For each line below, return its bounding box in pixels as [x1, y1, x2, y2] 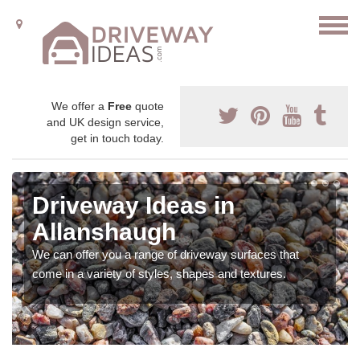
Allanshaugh [32, 219, 176, 245]
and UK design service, [47, 116, 164, 129]
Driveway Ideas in [32, 192, 235, 219]
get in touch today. [71, 132, 164, 145]
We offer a [51, 100, 108, 112]
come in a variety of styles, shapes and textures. [32, 267, 286, 280]
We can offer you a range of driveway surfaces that [32, 247, 299, 261]
